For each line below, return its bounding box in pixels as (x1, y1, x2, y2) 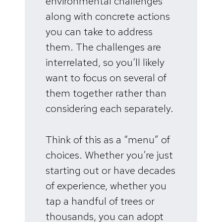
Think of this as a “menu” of (46, 132, 170, 146)
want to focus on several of (46, 71, 166, 85)
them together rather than (46, 86, 166, 100)
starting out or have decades (46, 163, 175, 177)
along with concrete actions (46, 9, 170, 23)
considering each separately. (46, 102, 173, 115)
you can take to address (46, 25, 153, 39)
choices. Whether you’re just (46, 148, 173, 162)
